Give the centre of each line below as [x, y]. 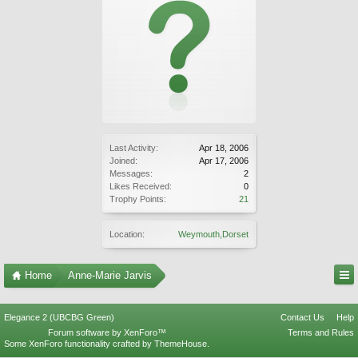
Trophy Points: [138, 199]
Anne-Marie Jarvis [110, 275]
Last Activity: [134, 148]
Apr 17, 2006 [224, 161]
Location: [127, 234]
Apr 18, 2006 [224, 148]
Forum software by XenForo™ [107, 332]
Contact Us [302, 317]
